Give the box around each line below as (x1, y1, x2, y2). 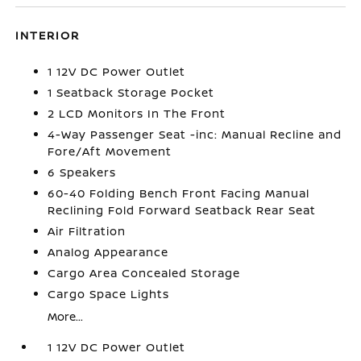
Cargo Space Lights (48, 286, 170, 302)
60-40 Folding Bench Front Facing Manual (48, 185, 310, 201)
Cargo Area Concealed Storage (48, 265, 241, 281)
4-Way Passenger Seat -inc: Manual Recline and (48, 127, 342, 143)
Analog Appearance (48, 244, 169, 260)
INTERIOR (15, 27, 81, 44)
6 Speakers (48, 164, 117, 180)
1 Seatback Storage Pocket (48, 85, 215, 101)
